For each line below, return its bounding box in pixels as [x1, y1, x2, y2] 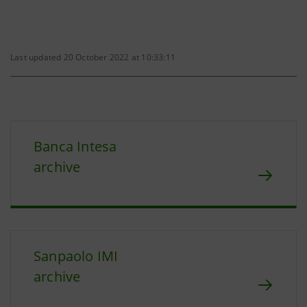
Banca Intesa [34, 137, 117, 156]
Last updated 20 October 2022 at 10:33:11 [10, 51, 175, 63]
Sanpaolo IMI [34, 247, 119, 265]
